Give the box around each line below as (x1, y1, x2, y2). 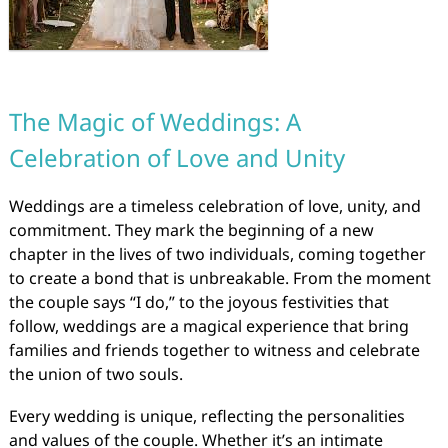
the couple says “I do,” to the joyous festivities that (8, 291, 389, 313)
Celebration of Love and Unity (8, 141, 345, 174)
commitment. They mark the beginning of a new (8, 219, 374, 241)
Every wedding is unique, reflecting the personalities (8, 405, 405, 427)
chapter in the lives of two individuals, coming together (8, 243, 426, 265)
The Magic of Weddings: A (8, 105, 301, 138)
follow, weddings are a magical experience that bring (8, 315, 409, 337)
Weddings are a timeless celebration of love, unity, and (8, 195, 421, 217)
